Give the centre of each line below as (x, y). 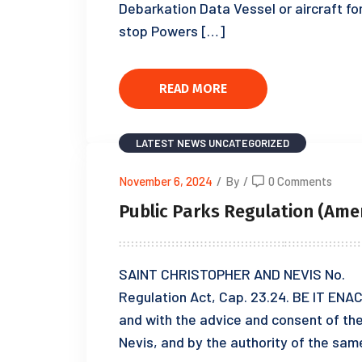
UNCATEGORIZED (249, 143)
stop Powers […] (172, 31)
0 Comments (300, 181)
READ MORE (193, 88)
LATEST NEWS (171, 143)
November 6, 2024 (166, 181)
